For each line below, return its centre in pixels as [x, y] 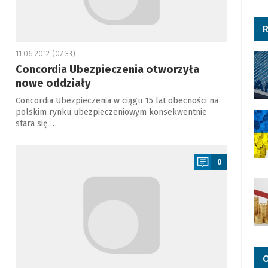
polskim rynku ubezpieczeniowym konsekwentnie [111, 112]
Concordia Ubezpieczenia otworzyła [107, 69]
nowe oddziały [53, 83]
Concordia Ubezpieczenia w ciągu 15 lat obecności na [117, 101]
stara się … [36, 124]
